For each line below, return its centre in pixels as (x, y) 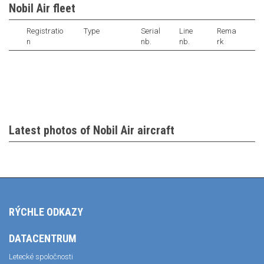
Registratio (45, 31)
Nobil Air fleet (42, 8)
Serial (151, 31)
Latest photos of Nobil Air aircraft (92, 130)
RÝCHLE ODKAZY (46, 212)
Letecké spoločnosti (41, 257)
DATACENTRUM (43, 238)
